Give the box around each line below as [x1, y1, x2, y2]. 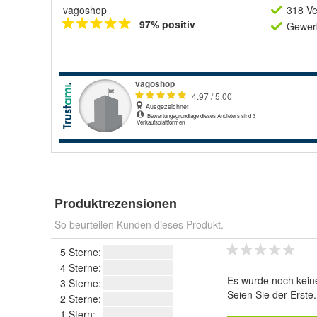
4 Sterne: [60, 260, 101, 275]
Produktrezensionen [54, 194, 177, 212]
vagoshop [63, 3, 107, 17]
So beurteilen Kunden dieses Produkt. [54, 217, 224, 231]
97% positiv [139, 17, 195, 31]
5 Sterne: [60, 245, 101, 259]
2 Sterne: [60, 292, 101, 306]
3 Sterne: [60, 276, 101, 290]
